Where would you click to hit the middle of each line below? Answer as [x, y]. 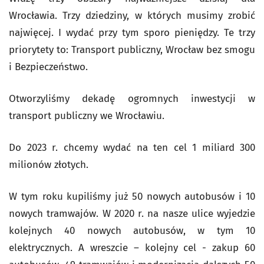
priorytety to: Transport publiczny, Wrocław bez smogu [132, 50]
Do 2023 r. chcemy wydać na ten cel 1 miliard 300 [132, 148]
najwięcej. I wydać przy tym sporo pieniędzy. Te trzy [132, 33]
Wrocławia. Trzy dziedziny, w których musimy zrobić [132, 16]
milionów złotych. [49, 165]
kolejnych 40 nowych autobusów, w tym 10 [132, 231]
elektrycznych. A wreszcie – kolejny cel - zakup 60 [132, 248]
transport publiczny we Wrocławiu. [87, 116]
